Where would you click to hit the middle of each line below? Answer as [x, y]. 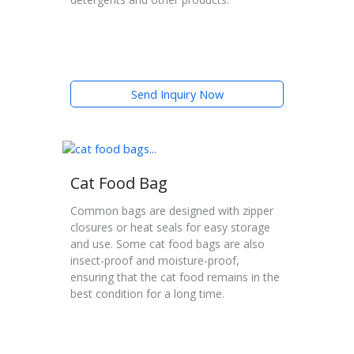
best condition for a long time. [147, 294]
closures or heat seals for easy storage [170, 228]
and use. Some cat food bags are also [168, 244]
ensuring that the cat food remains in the [175, 277]
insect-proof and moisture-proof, [155, 261]
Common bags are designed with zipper [172, 211]
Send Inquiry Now [177, 94]
